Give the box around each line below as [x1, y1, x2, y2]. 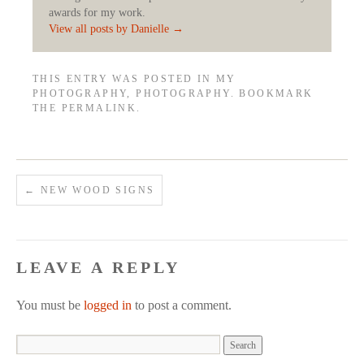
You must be [16, 297, 84, 312]
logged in [84, 297, 132, 312]
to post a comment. [132, 297, 232, 312]
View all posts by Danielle [49, 22, 172, 35]
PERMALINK [61, 102, 137, 114]
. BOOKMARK [230, 87, 314, 99]
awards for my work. [49, 6, 145, 19]
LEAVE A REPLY [16, 258, 180, 276]
